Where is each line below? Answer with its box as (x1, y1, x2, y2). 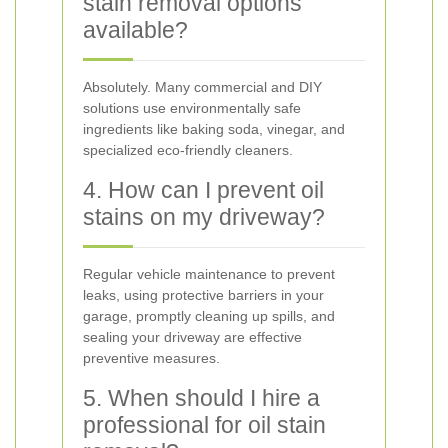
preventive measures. (83, 350, 220, 366)
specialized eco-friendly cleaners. (83, 142, 293, 158)
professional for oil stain (83, 412, 326, 438)
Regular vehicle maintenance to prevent (83, 266, 335, 282)
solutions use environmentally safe (83, 100, 301, 116)
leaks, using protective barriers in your (83, 287, 324, 303)
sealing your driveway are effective (83, 329, 302, 345)
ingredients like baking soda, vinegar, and (83, 121, 345, 137)
